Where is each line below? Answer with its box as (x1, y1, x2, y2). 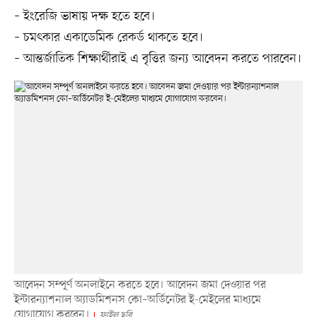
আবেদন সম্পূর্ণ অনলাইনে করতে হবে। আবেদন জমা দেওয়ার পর (13, 277, 266, 293)
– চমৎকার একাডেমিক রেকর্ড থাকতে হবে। (13, 29, 203, 47)
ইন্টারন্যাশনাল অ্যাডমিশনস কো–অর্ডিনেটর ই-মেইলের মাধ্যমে (13, 292, 261, 308)
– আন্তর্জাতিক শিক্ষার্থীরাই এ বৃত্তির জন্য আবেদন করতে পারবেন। (13, 50, 301, 68)
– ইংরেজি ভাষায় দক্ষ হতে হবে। (13, 8, 155, 25)
